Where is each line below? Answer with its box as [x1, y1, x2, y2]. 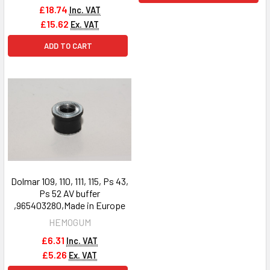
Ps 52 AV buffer [39, 187, 100, 199]
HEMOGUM [48, 216, 91, 228]
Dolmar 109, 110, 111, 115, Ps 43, [11, 175, 128, 187]
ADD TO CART [43, 41, 92, 51]
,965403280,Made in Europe [14, 199, 125, 211]
